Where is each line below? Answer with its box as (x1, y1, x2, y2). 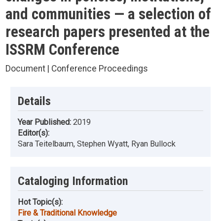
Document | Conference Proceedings (5, 64, 148, 74)
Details (18, 94, 51, 108)
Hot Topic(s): (18, 197, 63, 207)
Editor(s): (18, 128, 49, 138)
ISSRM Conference (5, 41, 119, 58)
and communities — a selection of (5, 5, 211, 23)
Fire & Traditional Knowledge (18, 208, 117, 218)
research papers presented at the (5, 23, 210, 40)
